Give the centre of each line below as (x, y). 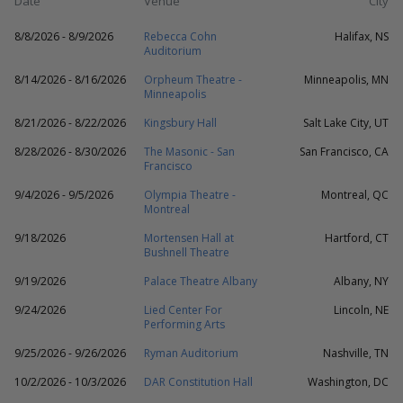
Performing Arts (184, 324)
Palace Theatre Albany (201, 281)
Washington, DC (348, 382)
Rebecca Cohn (180, 36)
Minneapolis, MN (346, 80)
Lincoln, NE (361, 310)
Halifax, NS (362, 36)
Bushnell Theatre (187, 252)
